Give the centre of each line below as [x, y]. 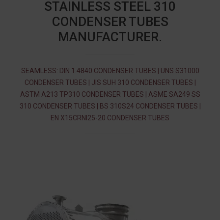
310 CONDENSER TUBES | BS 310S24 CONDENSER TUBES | [110, 106]
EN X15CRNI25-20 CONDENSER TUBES [110, 118]
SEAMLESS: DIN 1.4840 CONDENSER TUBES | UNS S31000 [110, 71]
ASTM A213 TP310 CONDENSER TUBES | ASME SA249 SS [110, 94]
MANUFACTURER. [110, 37]
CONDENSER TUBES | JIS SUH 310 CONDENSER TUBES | [110, 82]
